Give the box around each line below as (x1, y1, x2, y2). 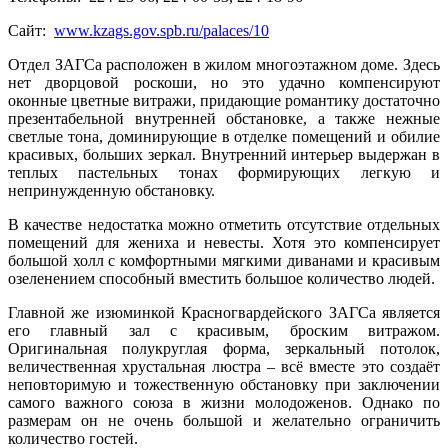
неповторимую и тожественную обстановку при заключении (8, 375, 440, 393)
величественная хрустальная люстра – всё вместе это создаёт (8, 357, 440, 375)
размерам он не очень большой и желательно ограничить (8, 411, 440, 429)
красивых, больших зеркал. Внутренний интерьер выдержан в (8, 145, 440, 163)
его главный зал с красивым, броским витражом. (8, 321, 440, 339)
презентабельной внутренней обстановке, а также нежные (8, 109, 440, 127)
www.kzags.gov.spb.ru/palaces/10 (54, 21, 269, 39)
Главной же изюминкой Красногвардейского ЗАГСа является (8, 303, 440, 321)
